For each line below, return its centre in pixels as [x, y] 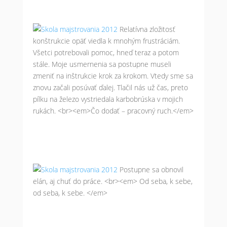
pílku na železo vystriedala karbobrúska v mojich [108, 99]
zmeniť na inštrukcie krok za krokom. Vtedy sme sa [113, 76]
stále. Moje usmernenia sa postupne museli [102, 64]
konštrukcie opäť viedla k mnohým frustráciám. [106, 41]
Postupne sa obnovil [151, 169]
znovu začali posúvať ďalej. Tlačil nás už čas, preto [110, 87]
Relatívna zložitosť [147, 29]
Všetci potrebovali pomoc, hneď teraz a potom [106, 52]
